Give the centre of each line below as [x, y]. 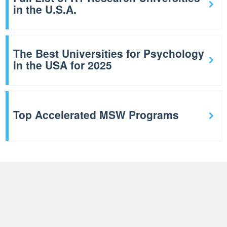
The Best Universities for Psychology [109, 53]
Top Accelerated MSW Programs [96, 115]
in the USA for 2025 [63, 65]
